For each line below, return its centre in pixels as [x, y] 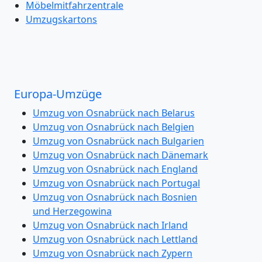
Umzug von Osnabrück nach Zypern [113, 253]
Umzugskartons [61, 19]
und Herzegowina [72, 211]
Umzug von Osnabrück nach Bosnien [115, 197]
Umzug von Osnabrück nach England [115, 169]
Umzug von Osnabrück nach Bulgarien [118, 141]
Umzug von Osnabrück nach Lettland [115, 239]
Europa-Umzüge [58, 94]
